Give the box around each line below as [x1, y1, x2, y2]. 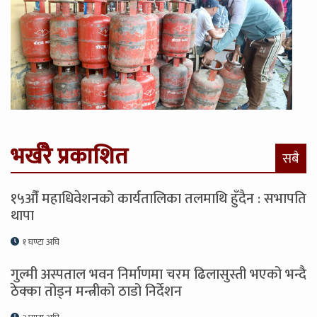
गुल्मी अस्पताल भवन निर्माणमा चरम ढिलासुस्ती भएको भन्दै [11, 263, 306, 287]
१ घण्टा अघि [20, 235, 59, 250]
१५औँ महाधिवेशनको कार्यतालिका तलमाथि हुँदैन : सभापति [11, 187, 306, 212]
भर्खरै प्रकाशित [11, 138, 128, 176]
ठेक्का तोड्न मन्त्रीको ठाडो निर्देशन [11, 279, 182, 304]
